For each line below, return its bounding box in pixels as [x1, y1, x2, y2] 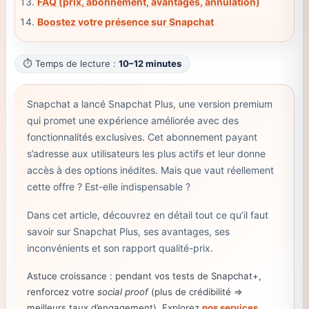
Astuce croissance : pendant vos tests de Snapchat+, [26, 270, 261, 281]
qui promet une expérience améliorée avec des [26, 114, 239, 127]
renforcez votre [26, 286, 97, 297]
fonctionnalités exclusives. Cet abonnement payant [26, 131, 257, 143]
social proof [97, 286, 148, 297]
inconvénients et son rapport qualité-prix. [26, 242, 213, 255]
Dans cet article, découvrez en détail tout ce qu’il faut [26, 209, 268, 221]
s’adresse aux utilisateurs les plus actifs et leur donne [26, 148, 266, 160]
